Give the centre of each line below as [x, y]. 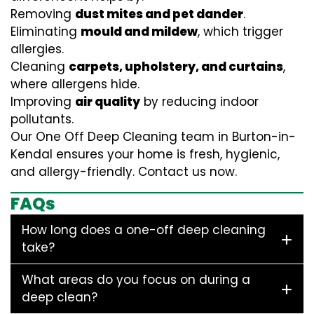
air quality [108, 102]
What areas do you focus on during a [136, 280]
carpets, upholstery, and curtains [176, 67]
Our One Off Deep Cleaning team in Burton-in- [153, 137]
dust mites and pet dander [159, 14]
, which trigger [240, 32]
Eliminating [46, 32]
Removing [43, 14]
